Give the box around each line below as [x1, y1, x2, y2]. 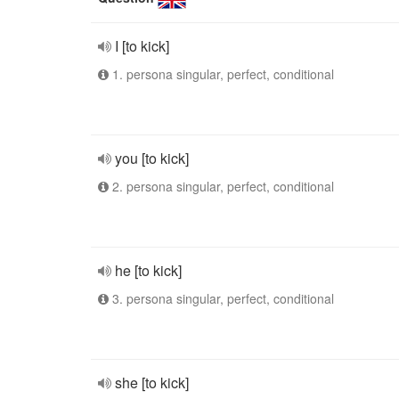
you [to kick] [115, 148, 189, 168]
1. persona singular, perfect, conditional [109, 65, 334, 83]
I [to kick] [115, 36, 169, 56]
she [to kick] [115, 372, 189, 393]
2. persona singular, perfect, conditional [109, 177, 334, 195]
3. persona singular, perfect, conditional [109, 289, 334, 307]
